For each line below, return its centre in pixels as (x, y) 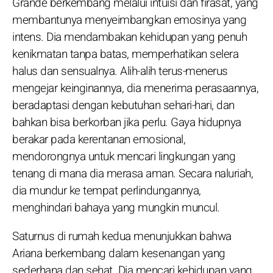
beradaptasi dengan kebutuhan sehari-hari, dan (123, 105)
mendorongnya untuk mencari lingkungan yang (124, 156)
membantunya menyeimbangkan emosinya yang (129, 20)
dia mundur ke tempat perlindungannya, (107, 190)
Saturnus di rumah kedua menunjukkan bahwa (122, 236)
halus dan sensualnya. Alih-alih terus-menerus (120, 71)
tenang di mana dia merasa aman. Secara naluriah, (133, 173)
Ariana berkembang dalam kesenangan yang (119, 253)
